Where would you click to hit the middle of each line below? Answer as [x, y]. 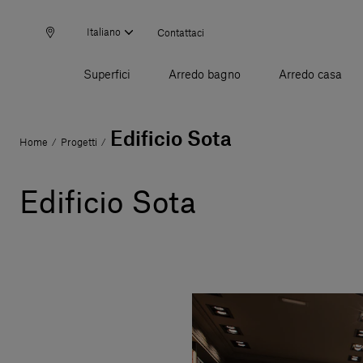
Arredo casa [310, 76]
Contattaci [181, 33]
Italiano [104, 32]
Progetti [79, 143]
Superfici [107, 76]
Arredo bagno [204, 76]
